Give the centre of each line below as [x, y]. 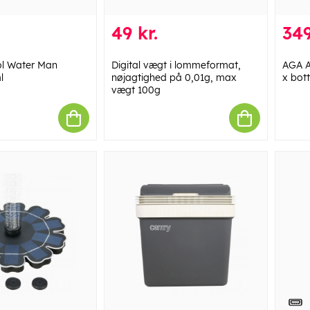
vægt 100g [136, 90]
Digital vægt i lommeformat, [176, 65]
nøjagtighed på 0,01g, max [174, 78]
